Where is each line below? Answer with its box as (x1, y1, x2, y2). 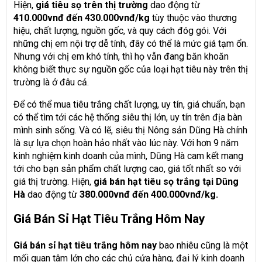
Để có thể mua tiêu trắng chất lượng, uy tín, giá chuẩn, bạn (13, 99, 245, 111)
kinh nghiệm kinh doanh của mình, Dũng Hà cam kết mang (13, 150, 243, 162)
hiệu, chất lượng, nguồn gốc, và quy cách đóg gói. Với (13, 25, 226, 37)
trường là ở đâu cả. (13, 77, 89, 88)
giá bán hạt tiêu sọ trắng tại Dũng (94, 176, 239, 188)
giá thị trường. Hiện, (13, 176, 94, 188)
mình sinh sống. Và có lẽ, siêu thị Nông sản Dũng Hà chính (13, 125, 247, 136)
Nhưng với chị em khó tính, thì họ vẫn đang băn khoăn (13, 51, 229, 63)
